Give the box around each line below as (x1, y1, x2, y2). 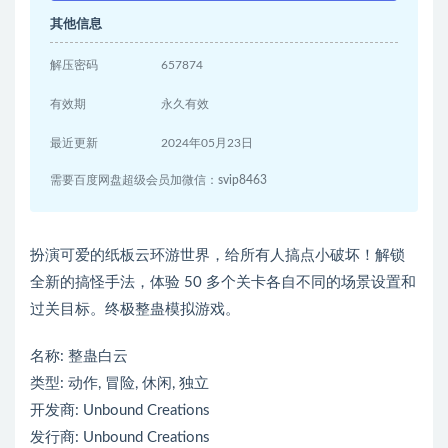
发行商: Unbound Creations (30, 430, 210, 446)
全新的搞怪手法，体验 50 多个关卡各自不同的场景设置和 (30, 275, 416, 291)
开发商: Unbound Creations (30, 403, 210, 419)
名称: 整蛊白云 (30, 349, 128, 365)
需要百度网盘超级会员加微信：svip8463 (50, 174, 267, 187)
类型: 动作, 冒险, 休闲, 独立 (30, 376, 209, 392)
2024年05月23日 (161, 137, 254, 150)
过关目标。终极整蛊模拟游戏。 (30, 302, 240, 318)
